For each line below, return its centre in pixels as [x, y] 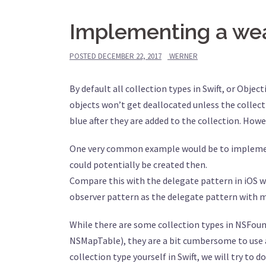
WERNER [183, 56]
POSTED [84, 56]
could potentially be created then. [138, 164]
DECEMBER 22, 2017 [130, 56]
